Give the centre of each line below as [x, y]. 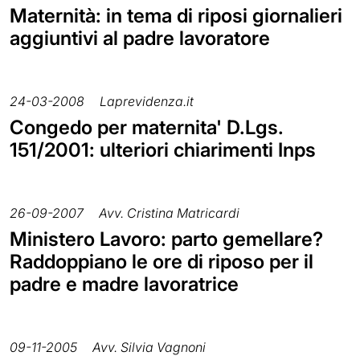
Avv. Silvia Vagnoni [149, 347]
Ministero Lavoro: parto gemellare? [166, 239]
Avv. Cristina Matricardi [169, 213]
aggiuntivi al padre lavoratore [140, 38]
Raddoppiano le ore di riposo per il [162, 261]
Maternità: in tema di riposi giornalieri [176, 15]
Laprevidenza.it [147, 101]
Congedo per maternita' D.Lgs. [147, 127]
